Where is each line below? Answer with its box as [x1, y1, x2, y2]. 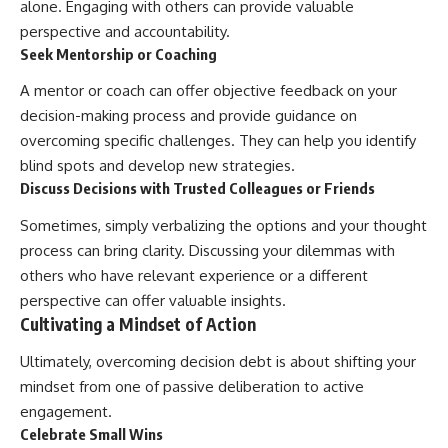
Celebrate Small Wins [20, 425, 163, 444]
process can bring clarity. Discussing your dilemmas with [20, 240, 395, 260]
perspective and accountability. [20, 21, 230, 41]
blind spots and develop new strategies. [20, 156, 295, 176]
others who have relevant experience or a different [20, 265, 368, 285]
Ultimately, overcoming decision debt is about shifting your [20, 352, 416, 372]
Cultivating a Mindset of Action [20, 312, 256, 335]
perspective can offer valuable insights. [20, 290, 286, 310]
